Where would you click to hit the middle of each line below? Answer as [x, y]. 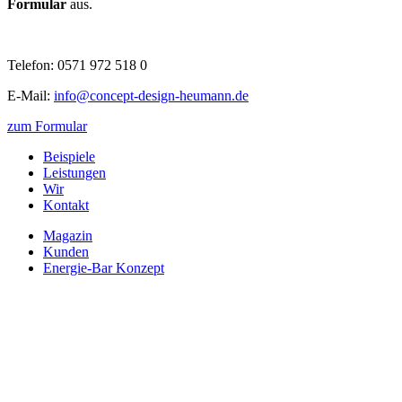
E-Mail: [31, 96]
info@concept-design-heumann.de [151, 96]
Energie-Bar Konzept [104, 268]
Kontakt [66, 205]
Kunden [66, 252]
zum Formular [47, 127]
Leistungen [74, 173]
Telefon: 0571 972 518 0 [77, 66]
